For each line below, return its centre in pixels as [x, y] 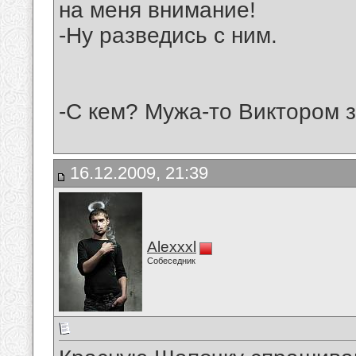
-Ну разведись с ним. [168, 36]
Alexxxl [172, 247]
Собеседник [171, 261]
